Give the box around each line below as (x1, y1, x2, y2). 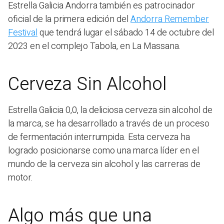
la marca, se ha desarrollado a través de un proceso (8, 116, 209, 130)
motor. (8, 170, 33, 184)
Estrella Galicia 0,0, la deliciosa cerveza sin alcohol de (8, 103, 212, 117)
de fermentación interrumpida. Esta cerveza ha (8, 130, 190, 144)
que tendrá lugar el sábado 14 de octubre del (37, 25, 214, 39)
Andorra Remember (130, 12, 209, 26)
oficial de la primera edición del (8, 12, 130, 26)
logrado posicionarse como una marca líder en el (8, 143, 199, 157)
